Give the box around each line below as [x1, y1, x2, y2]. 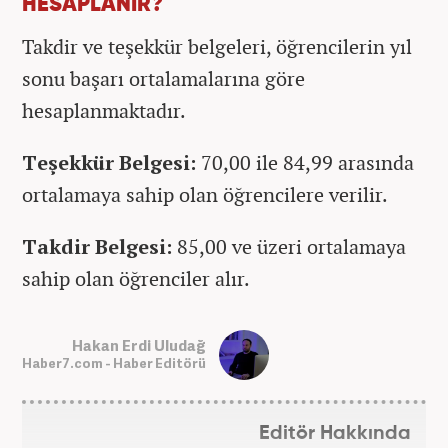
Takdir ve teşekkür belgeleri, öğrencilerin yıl [22, 32, 412, 60]
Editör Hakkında [259, 423, 411, 443]
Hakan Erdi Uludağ [72, 335, 206, 356]
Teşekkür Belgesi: [22, 148, 201, 176]
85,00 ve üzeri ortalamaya [172, 232, 406, 260]
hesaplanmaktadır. [22, 96, 186, 124]
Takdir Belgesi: [22, 232, 172, 260]
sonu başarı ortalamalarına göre [22, 64, 305, 92]
